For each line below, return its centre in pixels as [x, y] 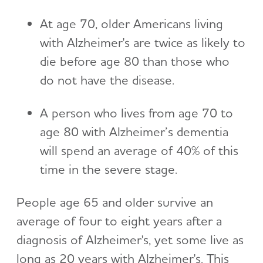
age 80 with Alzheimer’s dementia [134, 131]
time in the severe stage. [109, 169]
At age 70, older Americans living [131, 23]
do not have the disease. [107, 80]
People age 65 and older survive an [115, 202]
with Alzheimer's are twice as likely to [143, 42]
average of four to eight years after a [119, 220]
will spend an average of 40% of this [139, 150]
